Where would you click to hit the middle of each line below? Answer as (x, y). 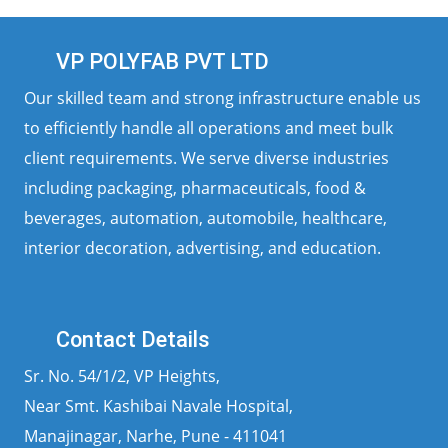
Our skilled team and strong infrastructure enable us (222, 98)
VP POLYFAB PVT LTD (160, 62)
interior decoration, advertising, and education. (202, 248)
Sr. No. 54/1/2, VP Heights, (122, 376)
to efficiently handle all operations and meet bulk (208, 128)
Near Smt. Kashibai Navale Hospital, (158, 406)
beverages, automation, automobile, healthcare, (205, 218)
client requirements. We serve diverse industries (206, 158)
